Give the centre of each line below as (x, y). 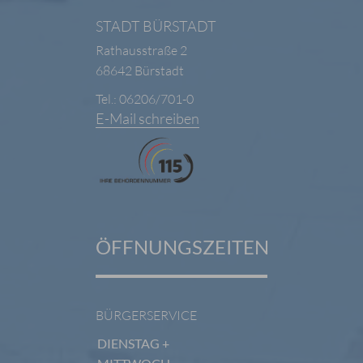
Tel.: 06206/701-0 (144, 99)
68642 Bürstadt (139, 70)
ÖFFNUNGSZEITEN (182, 247)
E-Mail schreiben (147, 118)
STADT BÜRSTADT (156, 26)
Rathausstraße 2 (141, 50)
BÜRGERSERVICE (146, 316)
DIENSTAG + (133, 344)
